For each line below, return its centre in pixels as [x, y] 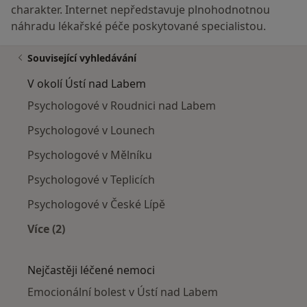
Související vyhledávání [82, 58]
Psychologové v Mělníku [90, 155]
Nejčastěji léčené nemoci [91, 270]
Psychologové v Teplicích [91, 180]
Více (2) [46, 229]
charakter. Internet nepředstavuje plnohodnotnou [140, 10]
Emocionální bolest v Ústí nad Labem [123, 292]
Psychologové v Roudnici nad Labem [122, 106]
